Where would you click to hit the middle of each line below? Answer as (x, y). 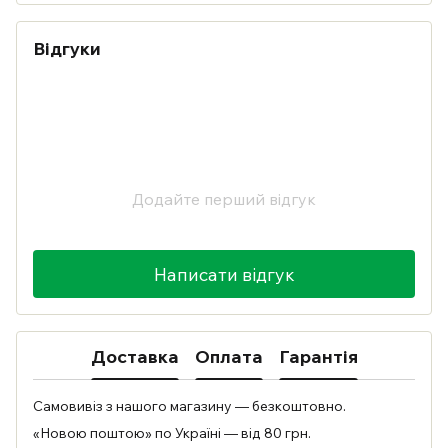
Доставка (134, 356)
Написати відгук (224, 274)
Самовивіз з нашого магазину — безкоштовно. (189, 406)
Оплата (228, 356)
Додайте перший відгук (224, 199)
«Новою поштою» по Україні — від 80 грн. (172, 433)
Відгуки (67, 48)
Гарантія (318, 356)
